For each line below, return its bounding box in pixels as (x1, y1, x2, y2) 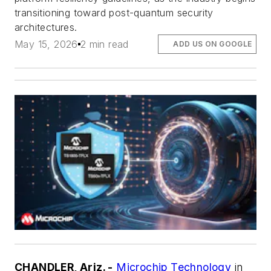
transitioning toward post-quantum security (15, 6, 214, 19)
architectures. (15, 21, 77, 33)
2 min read (80, 38, 129, 50)
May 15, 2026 (15, 38, 78, 50)
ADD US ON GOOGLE (173, 39, 252, 48)
